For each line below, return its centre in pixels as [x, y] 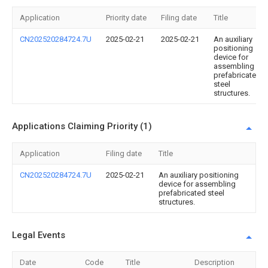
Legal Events [39, 235]
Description [214, 262]
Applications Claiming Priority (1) [82, 126]
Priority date [126, 18]
